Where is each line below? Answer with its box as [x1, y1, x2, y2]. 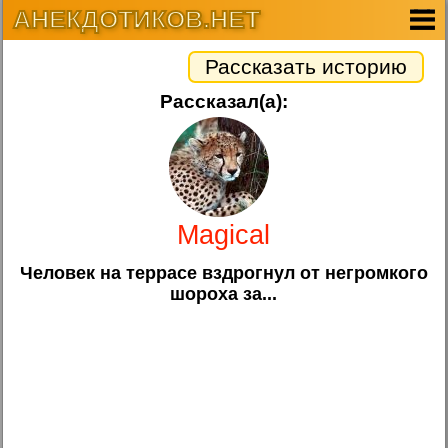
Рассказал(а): [159, 91, 288, 112]
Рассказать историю [204, 55, 407, 78]
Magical [177, 219, 271, 250]
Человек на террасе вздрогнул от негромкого [19, 262, 428, 283]
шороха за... [170, 283, 278, 304]
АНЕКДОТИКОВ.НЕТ [13, 5, 261, 33]
